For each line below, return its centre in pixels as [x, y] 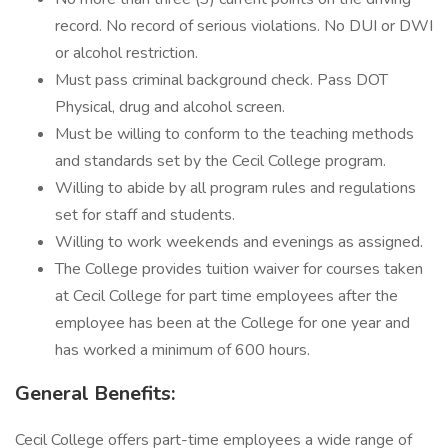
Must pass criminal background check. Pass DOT [221, 80]
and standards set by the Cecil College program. [220, 161]
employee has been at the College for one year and [232, 323]
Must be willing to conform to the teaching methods [234, 134]
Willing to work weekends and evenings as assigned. [239, 242]
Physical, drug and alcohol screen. [170, 107]
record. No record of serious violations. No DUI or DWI [244, 26]
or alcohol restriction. [126, 53]
